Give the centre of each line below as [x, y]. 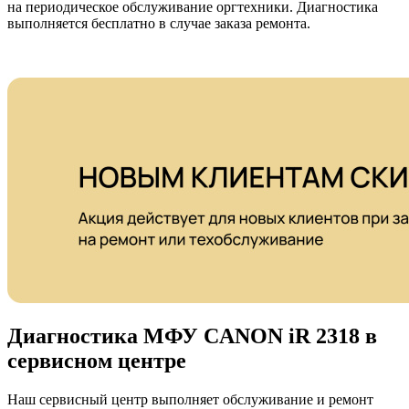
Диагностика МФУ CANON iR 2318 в [192, 336]
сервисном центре [97, 361]
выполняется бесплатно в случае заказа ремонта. [159, 23]
